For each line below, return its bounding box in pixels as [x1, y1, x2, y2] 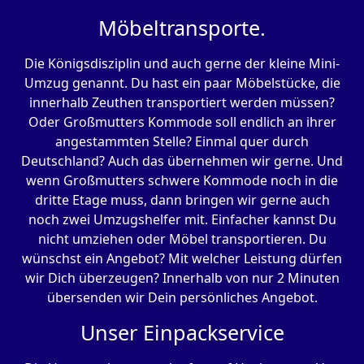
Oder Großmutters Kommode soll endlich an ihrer [28, 113, 336, 132]
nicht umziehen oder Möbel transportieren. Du [37, 230, 327, 249]
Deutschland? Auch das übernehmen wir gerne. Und [21, 152, 343, 171]
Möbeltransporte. [98, 14, 266, 42]
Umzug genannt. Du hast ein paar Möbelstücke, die [24, 74, 340, 93]
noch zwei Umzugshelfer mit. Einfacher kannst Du [28, 210, 336, 229]
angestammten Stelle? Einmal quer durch [55, 132, 309, 151]
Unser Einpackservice [80, 318, 284, 347]
